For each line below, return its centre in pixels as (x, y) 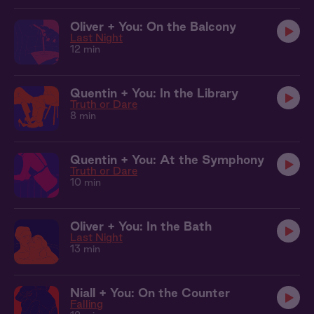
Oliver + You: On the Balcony (153, 26)
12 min (85, 49)
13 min (85, 249)
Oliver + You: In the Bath (141, 226)
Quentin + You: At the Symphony (167, 159)
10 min (86, 182)
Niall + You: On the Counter (150, 293)
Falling (87, 304)
